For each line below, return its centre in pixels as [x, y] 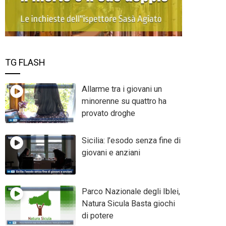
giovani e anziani [111, 152]
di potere [97, 216]
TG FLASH [25, 63]
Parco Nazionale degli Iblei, [131, 192]
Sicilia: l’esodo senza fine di [131, 140]
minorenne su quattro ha [124, 101]
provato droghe [108, 114]
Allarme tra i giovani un [122, 89]
